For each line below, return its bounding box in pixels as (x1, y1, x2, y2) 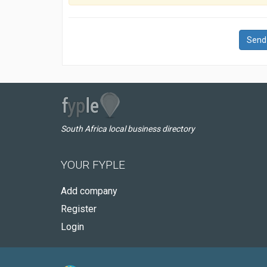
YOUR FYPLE (61, 158, 125, 172)
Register (61, 203, 97, 215)
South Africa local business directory (61, 124, 195, 133)
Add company (61, 185, 117, 197)
